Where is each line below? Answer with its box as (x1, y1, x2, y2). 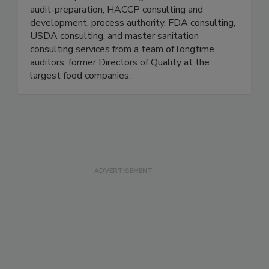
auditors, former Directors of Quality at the (30, 81, 210, 95)
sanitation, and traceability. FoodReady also (30, 2, 213, 16)
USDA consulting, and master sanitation (30, 55, 199, 68)
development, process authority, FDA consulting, (30, 41, 235, 55)
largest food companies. (30, 94, 131, 108)
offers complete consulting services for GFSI (30, 15, 217, 29)
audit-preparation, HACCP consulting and (30, 28, 203, 42)
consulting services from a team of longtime (30, 68, 214, 82)
